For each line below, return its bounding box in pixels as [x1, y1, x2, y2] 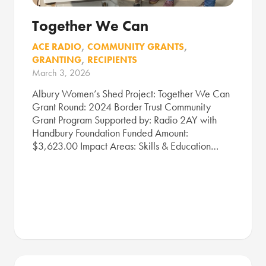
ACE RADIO [32, 40, 81, 53]
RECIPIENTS [87, 53, 137, 66]
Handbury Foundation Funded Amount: [32, 125, 188, 140]
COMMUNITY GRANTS [87, 40, 184, 53]
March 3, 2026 [32, 66, 90, 80]
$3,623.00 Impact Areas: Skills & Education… [32, 138, 218, 153]
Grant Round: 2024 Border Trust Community [32, 99, 211, 113]
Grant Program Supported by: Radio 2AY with [32, 112, 217, 126]
